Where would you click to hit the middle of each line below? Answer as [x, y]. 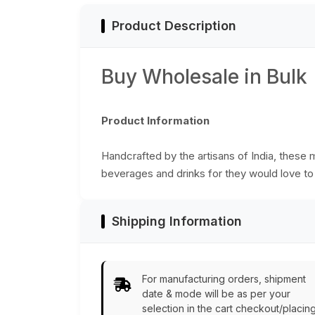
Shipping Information [177, 221]
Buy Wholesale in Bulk [204, 77]
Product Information [155, 121]
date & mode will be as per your [216, 294]
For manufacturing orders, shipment [224, 279]
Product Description [174, 26]
